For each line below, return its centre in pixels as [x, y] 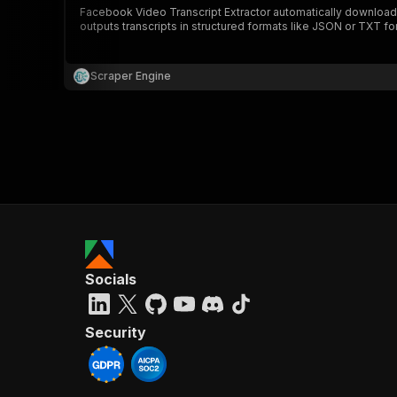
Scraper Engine [131, 76]
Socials [111, 279]
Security [116, 332]
